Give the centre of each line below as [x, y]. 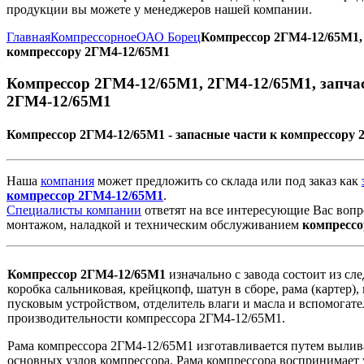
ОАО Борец [169, 37]
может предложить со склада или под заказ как [228, 181]
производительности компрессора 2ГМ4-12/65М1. [146, 318]
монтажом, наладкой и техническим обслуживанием [154, 225]
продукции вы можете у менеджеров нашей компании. [159, 9]
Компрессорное [93, 37]
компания [67, 181]
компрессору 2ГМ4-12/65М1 [88, 52]
